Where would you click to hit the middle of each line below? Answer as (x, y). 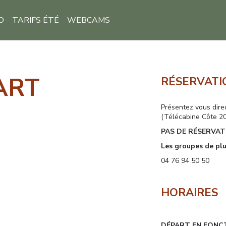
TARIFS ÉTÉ (35, 20)
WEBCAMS (88, 20)
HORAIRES (189, 193)
